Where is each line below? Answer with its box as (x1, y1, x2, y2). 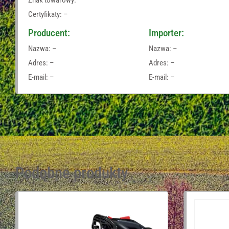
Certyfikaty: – (28, 9, 68, 19)
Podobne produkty (15, 164, 128, 183)
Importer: (149, 27, 185, 39)
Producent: (28, 27, 70, 39)
